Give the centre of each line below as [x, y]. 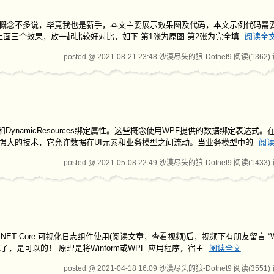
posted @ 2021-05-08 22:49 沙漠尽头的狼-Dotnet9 [149, 163]
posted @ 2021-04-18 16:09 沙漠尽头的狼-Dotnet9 [149, 268]
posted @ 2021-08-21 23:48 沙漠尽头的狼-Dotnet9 [149, 57]
